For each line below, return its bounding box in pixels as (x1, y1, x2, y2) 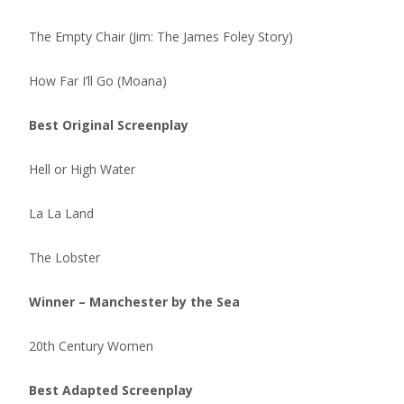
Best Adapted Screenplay (29, 381, 193, 399)
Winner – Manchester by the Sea (29, 293, 240, 310)
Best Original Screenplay (29, 116, 188, 133)
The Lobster (29, 249, 100, 266)
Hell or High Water (29, 161, 135, 178)
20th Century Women (29, 337, 153, 354)
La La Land (29, 205, 94, 222)
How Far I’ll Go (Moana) (29, 72, 167, 89)
